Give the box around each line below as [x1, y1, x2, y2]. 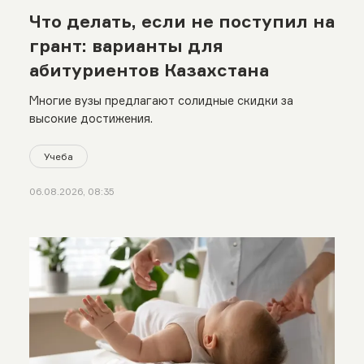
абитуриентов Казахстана [28, 58, 269, 80]
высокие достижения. [28, 110, 153, 125]
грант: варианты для [28, 34, 223, 56]
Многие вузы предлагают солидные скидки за [28, 93, 293, 107]
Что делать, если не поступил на [28, 10, 335, 32]
